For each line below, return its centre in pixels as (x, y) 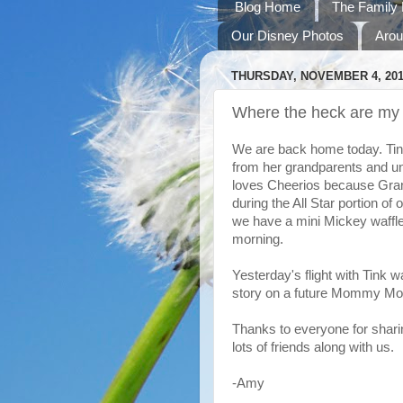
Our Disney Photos (287, 36)
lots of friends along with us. (313, 347)
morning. (258, 239)
